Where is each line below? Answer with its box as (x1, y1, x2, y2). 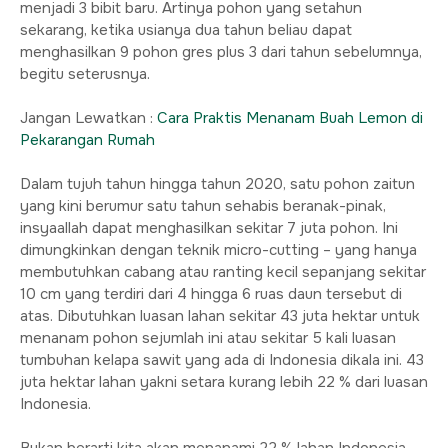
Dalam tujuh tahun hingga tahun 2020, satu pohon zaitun (20, 174, 415, 194)
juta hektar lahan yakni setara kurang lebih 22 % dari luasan (20, 372, 428, 392)
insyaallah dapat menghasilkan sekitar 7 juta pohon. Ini (20, 218, 398, 238)
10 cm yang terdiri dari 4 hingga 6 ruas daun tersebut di (20, 284, 402, 304)
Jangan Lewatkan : (20, 108, 157, 128)
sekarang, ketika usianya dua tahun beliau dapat (20, 20, 352, 40)
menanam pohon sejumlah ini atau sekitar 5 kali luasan (20, 328, 396, 348)
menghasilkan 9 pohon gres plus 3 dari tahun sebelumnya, (20, 42, 422, 62)
